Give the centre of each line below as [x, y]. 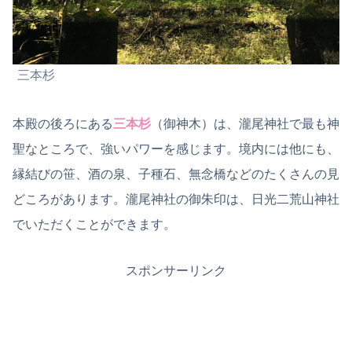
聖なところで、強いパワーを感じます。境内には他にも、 [176, 149]
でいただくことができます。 [94, 225]
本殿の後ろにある [63, 124]
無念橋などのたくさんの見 [264, 174]
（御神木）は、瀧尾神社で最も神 [245, 124]
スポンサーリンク [176, 271]
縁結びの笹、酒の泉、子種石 [94, 174]
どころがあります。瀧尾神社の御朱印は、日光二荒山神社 [176, 200]
